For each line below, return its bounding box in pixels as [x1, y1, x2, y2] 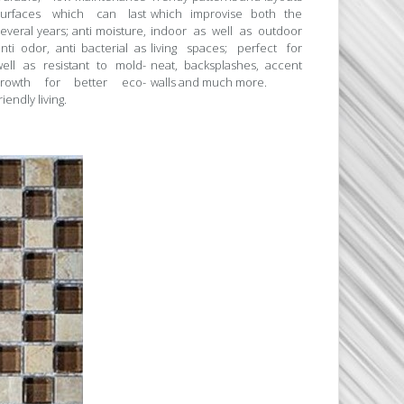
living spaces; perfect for [151, 40, 302, 57]
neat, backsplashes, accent [151, 57, 302, 74]
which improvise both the [151, 5, 302, 23]
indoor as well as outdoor [151, 23, 302, 40]
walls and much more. [151, 74, 267, 91]
